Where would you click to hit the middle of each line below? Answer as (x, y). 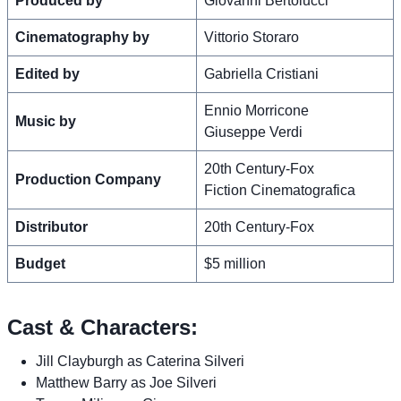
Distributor (51, 226)
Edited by (47, 73)
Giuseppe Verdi (253, 132)
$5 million (235, 263)
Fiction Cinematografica (280, 190)
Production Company (88, 179)
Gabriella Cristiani (261, 73)
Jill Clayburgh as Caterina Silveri (140, 361)
